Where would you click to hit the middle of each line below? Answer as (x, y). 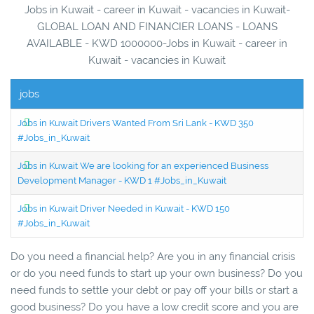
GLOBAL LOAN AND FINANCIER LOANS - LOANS (157, 26)
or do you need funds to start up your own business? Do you (157, 273)
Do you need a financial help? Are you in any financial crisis (153, 256)
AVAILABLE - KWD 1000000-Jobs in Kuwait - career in (157, 43)
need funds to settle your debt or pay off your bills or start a (154, 290)
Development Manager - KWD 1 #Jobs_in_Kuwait (122, 180)
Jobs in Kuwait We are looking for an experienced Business (143, 165)
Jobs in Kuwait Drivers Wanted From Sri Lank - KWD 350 (136, 123)
